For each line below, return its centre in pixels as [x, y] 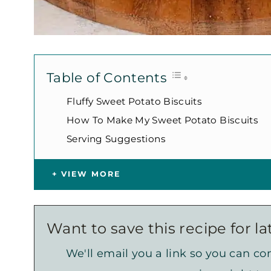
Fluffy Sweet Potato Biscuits [135, 101]
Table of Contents [107, 78]
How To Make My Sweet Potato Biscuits [163, 120]
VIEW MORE [91, 174]
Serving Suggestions [116, 139]
